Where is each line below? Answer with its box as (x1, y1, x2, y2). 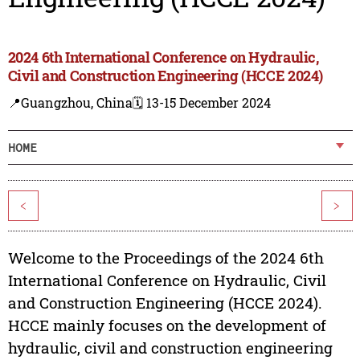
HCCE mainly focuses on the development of (7, 315, 326, 336)
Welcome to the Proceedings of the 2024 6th (7, 247, 324, 268)
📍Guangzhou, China (7, 94, 133, 112)
